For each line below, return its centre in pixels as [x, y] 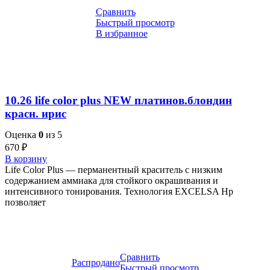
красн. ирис [36, 114]
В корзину [26, 159]
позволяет [25, 202]
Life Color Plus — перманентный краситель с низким [114, 170]
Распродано [96, 263]
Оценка [22, 135]
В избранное [121, 33]
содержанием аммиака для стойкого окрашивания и [111, 181]
